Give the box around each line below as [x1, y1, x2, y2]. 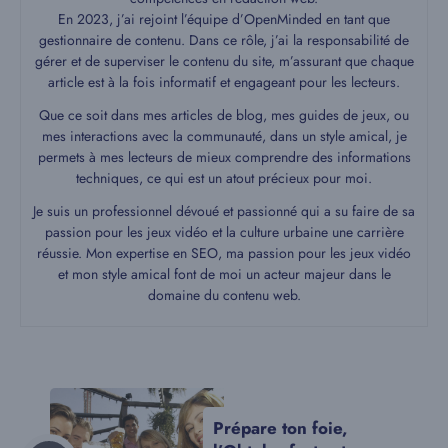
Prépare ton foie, [213, 416, 348, 441]
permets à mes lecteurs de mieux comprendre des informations [37, 147, 411, 168]
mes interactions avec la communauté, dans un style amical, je [41, 126, 407, 147]
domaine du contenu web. [147, 285, 301, 306]
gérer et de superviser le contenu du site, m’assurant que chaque [34, 51, 414, 72]
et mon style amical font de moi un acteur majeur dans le [57, 264, 391, 285]
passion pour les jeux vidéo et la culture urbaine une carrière [44, 222, 404, 243]
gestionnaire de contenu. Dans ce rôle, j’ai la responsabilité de [39, 30, 409, 51]
